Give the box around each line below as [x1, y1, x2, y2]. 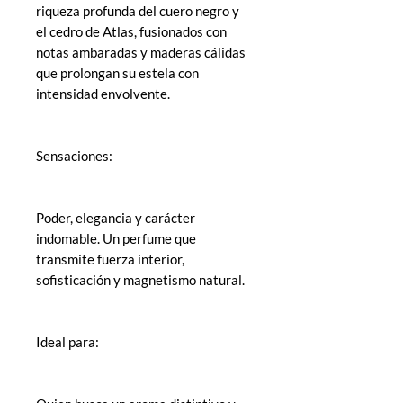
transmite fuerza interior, [36, 251, 184, 267]
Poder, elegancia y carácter [36, 210, 195, 226]
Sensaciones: [36, 148, 112, 164]
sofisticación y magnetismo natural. [36, 272, 245, 288]
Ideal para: [36, 334, 99, 350]
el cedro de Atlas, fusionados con [36, 23, 227, 40]
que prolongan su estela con [36, 65, 199, 81]
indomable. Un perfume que [36, 230, 196, 246]
